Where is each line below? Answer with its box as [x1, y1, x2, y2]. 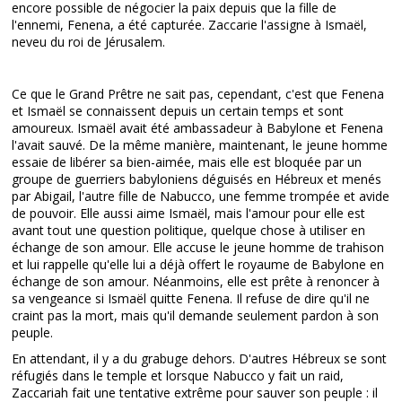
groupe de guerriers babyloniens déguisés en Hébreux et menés [12, 170, 382, 188]
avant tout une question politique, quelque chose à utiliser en [12, 222, 366, 239]
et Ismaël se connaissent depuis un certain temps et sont [12, 102, 345, 119]
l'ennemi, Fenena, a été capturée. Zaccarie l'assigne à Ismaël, [12, 16, 368, 33]
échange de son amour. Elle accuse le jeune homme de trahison [12, 239, 385, 256]
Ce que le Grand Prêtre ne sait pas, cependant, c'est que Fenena [12, 85, 385, 102]
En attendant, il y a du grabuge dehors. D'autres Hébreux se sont [12, 350, 388, 367]
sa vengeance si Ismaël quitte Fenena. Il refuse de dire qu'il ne [12, 290, 371, 307]
